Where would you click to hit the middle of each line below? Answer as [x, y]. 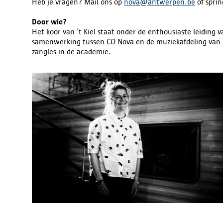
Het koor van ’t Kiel [64, 31]
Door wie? [49, 21]
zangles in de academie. [72, 51]
